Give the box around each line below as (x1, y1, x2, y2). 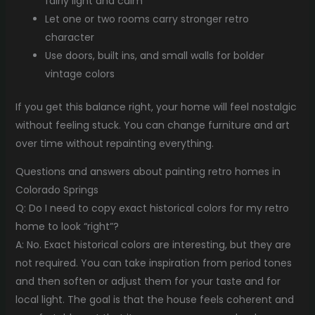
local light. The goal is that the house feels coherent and (15, 292, 294, 307)
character (44, 30, 94, 44)
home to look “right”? (15, 219, 119, 233)
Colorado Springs (15, 182, 98, 197)
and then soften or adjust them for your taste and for (15, 274, 281, 288)
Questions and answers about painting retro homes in (15, 164, 281, 179)
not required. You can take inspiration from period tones (15, 255, 292, 270)
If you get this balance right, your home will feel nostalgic (15, 99, 297, 114)
